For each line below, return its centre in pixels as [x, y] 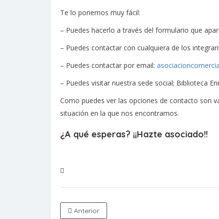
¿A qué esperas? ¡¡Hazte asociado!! [134, 134]
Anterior [86, 211]
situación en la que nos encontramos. [120, 113]
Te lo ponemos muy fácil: [100, 12]
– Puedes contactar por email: [109, 65]
